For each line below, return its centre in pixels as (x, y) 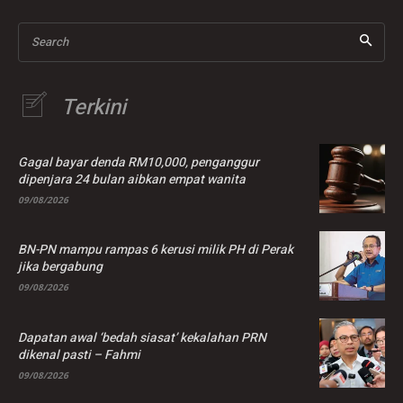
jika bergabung (60, 267)
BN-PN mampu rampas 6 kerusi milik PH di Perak (156, 250)
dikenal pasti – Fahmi (79, 354)
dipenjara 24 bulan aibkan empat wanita (132, 180)
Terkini (94, 107)
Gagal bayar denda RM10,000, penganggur (139, 163)
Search (50, 41)
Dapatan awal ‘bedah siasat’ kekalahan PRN (142, 337)
